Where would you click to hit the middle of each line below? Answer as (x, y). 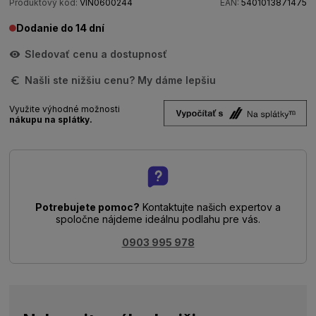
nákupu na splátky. (51, 120)
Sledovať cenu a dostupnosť (96, 54)
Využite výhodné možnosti (65, 109)
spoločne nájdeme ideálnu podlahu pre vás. (158, 219)
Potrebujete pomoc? (87, 207)
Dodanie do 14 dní (61, 28)
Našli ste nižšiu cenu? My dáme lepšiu (121, 80)
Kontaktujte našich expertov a (210, 207)
